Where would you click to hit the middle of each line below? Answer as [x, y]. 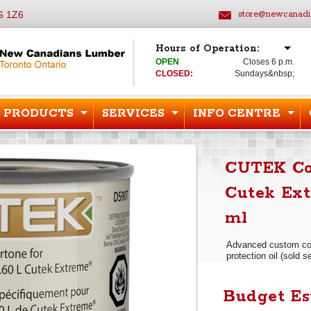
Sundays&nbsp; [265, 74]
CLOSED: [175, 74]
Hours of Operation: [208, 49]
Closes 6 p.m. [269, 62]
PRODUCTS [39, 114]
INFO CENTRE [237, 114]
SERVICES [133, 114]
